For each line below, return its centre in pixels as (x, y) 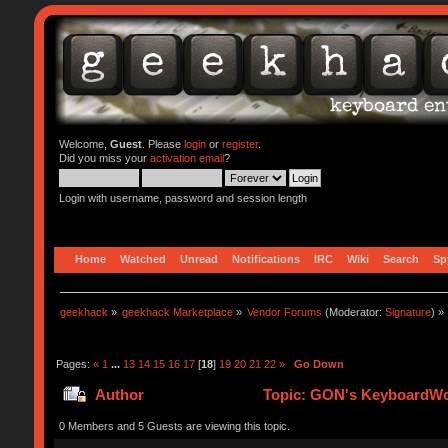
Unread (198, 258)
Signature (408, 311)
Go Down (318, 363)
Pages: (74, 363)
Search (400, 258)
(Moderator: (354, 311)
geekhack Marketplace (178, 311)
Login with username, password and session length (182, 198)
